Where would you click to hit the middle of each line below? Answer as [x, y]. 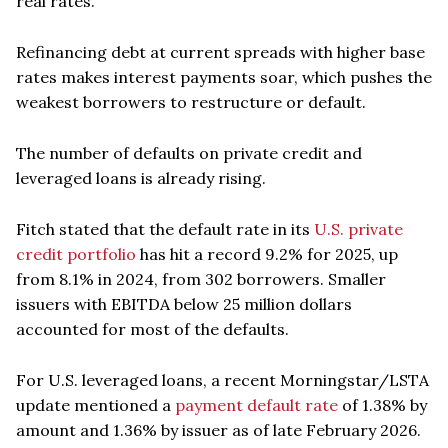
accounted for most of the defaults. [152, 328]
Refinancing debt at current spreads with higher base [220, 51]
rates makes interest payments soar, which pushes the [224, 76]
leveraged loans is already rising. [141, 177]
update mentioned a [95, 404]
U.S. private [358, 228]
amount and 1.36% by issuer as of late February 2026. [218, 429]
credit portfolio [76, 253]
